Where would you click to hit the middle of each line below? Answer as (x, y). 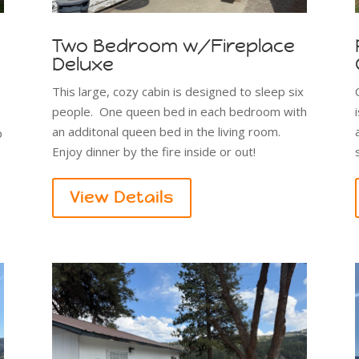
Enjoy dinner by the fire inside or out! (153, 151)
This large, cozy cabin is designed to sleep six (177, 91)
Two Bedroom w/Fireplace (173, 45)
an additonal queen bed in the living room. (167, 131)
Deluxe (83, 64)
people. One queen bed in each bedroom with (179, 111)
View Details (121, 197)
